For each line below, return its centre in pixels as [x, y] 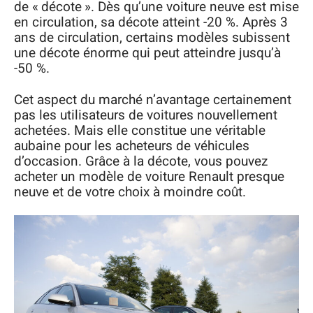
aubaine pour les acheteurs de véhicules [132, 146]
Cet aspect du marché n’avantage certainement [153, 100]
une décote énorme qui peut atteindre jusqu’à [147, 53]
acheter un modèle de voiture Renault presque [149, 176]
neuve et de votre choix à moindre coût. [130, 192]
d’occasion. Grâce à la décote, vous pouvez [141, 161]
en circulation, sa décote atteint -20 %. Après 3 [151, 22]
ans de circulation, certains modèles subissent [152, 38]
